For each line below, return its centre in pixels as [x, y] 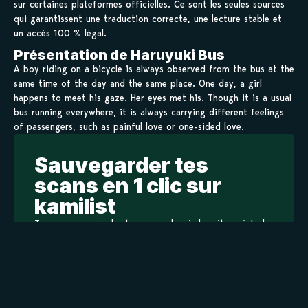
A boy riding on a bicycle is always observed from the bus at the [154, 69]
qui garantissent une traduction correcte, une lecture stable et [148, 19]
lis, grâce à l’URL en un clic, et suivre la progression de [152, 238]
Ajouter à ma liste [97, 283]
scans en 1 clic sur [128, 186]
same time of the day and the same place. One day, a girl [138, 84]
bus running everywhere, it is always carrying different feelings [149, 112]
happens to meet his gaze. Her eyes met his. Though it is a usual [153, 98]
